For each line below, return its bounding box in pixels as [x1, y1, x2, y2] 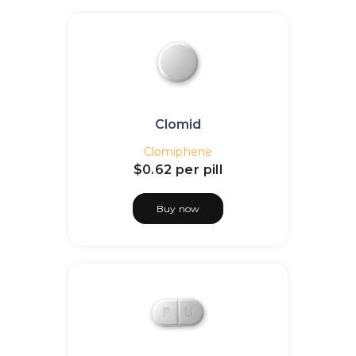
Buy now [157, 203, 199, 215]
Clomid [155, 117, 201, 132]
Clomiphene [143, 145, 213, 159]
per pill [176, 162, 223, 177]
